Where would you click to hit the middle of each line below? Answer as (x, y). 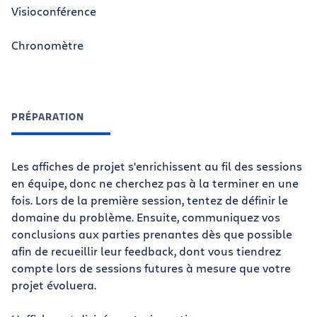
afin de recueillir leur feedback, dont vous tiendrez (146, 251)
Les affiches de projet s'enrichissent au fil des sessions (157, 166)
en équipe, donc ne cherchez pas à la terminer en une (155, 183)
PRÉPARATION (48, 116)
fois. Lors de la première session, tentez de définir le (150, 200)
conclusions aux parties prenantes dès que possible (152, 234)
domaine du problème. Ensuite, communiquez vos (146, 217)
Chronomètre (47, 45)
